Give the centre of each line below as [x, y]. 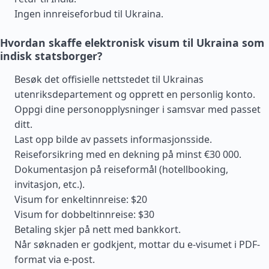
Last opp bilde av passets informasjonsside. [113, 139]
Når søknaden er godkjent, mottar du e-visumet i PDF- [137, 244]
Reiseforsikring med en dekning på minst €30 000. [128, 154]
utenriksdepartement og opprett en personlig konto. [135, 94]
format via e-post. [55, 259]
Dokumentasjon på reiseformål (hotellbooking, [121, 169]
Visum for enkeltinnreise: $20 [81, 199]
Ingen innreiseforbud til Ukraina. [89, 14]
